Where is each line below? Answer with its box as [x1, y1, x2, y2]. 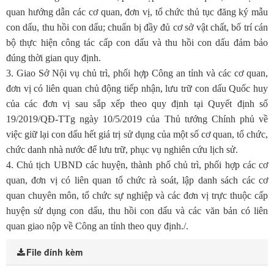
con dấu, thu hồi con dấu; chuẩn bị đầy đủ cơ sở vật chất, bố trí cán [6, 22, 268, 33]
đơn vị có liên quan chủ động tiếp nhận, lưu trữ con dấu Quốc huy [6, 83, 268, 94]
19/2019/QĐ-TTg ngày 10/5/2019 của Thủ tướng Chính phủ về [6, 114, 268, 125]
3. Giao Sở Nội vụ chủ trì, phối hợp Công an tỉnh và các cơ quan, [6, 68, 268, 79]
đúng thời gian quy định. [6, 53, 101, 64]
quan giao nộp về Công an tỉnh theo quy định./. [6, 221, 193, 232]
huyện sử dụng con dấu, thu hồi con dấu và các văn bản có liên [6, 206, 268, 217]
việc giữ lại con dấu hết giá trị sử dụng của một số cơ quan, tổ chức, [6, 129, 268, 140]
